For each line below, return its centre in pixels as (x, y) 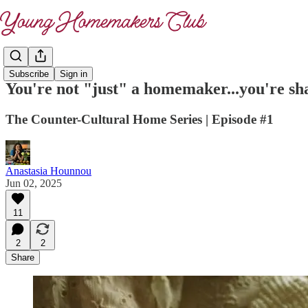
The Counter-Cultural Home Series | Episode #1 (140, 119)
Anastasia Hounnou (48, 170)
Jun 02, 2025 (34, 183)
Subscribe (29, 74)
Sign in (74, 74)
